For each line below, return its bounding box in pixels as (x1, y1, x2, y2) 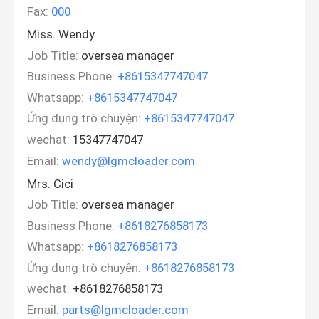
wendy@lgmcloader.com (62, 153, 196, 168)
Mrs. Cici (27, 176, 74, 191)
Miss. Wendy (27, 27, 95, 42)
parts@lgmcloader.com (62, 302, 189, 317)
